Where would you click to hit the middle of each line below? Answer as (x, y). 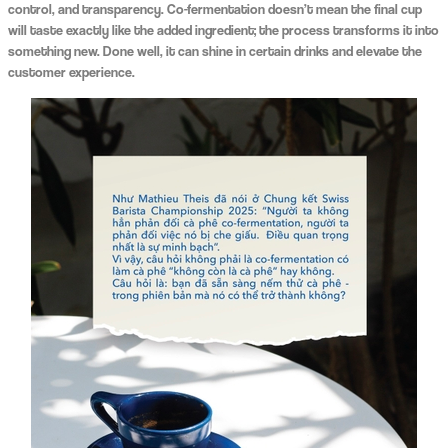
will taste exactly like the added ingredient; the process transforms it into (223, 30)
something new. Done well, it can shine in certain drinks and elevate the (214, 51)
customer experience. (71, 72)
